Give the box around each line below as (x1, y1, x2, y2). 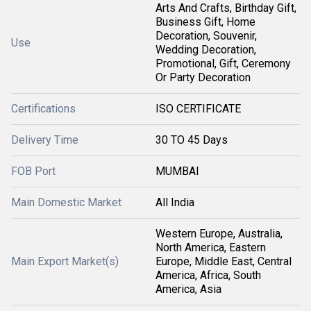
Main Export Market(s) (11, 255, 119, 268)
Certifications (11, 102, 76, 115)
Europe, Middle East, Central (155, 255, 292, 268)
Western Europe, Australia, (155, 227, 283, 240)
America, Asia (155, 283, 221, 296)
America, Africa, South (155, 269, 261, 282)
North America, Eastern (155, 241, 266, 254)
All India (155, 196, 194, 209)
